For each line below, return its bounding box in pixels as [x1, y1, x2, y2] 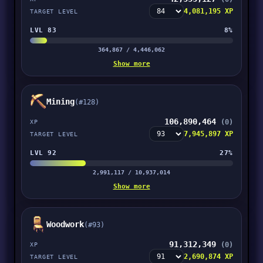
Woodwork [46, 220, 85, 229]
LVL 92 [30, 149, 57, 157]
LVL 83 [30, 26, 57, 34]
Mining [46, 97, 75, 106]
